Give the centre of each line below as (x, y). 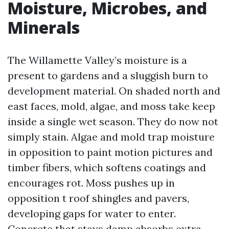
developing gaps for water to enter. (92, 213)
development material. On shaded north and (114, 91)
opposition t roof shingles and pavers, (98, 198)
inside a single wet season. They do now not (113, 121)
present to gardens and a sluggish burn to (108, 75)
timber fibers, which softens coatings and (107, 167)
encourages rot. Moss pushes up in (91, 183)
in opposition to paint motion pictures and (110, 152)
